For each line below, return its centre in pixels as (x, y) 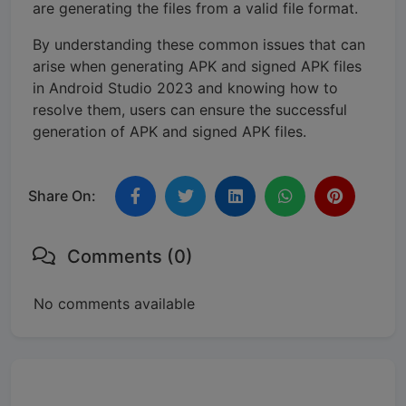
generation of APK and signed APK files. (169, 131)
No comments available (114, 303)
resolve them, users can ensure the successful (190, 109)
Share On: (62, 196)
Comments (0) (128, 256)
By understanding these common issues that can (199, 44)
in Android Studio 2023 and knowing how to (185, 87)
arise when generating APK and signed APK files (197, 66)
